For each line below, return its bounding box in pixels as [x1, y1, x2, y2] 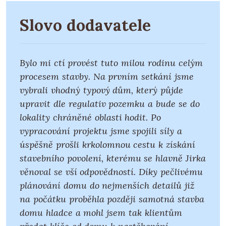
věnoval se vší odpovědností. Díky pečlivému [20, 166, 203, 178]
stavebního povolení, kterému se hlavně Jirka [20, 152, 206, 164]
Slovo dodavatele [20, 15, 151, 36]
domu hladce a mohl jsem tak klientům [20, 207, 182, 219]
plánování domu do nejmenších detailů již [20, 180, 194, 192]
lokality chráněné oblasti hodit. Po [20, 111, 161, 124]
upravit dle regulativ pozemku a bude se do [20, 98, 200, 110]
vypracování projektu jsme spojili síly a [20, 125, 182, 137]
